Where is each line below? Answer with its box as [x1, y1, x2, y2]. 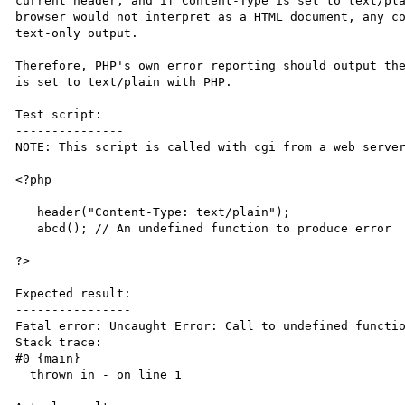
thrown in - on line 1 [15, 368, 31, 381]
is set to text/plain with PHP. [15, 75, 233, 89]
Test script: [15, 108, 103, 121]
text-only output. [15, 26, 146, 40]
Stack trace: [15, 335, 103, 349]
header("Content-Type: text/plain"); [15, 205, 38, 219]
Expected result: [15, 287, 132, 300]
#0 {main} [15, 352, 81, 365]
